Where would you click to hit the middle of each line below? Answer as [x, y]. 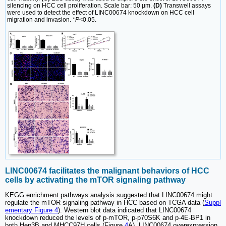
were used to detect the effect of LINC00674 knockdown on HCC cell [101, 13]
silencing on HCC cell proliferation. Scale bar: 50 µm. [80, 6]
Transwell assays [186, 6]
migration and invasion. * [41, 20]
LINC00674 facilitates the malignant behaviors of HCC [107, 171]
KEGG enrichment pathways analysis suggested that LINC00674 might [109, 195]
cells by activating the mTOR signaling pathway [95, 180]
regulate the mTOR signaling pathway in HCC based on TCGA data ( [105, 203]
